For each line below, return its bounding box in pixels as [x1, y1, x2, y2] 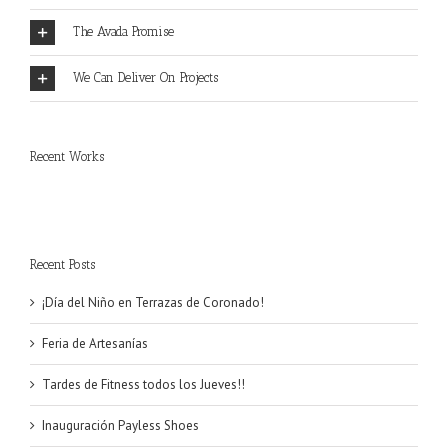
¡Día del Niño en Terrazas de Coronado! [42, 293, 264, 311]
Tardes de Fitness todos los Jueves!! [42, 375, 245, 393]
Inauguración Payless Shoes [42, 416, 199, 434]
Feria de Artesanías [42, 334, 148, 352]
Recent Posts [30, 257, 95, 273]
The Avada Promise [73, 23, 174, 39]
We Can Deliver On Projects [73, 69, 218, 85]
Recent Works [30, 149, 104, 164]
